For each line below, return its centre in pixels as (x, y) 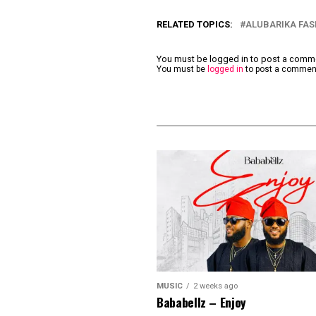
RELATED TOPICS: (195, 24)
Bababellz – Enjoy (202, 302)
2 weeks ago (215, 286)
